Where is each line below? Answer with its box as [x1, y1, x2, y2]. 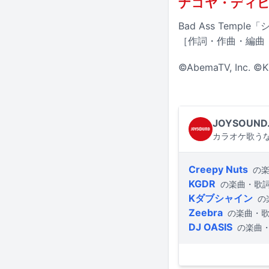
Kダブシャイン [189, 192, 253, 205]
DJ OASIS [189, 221, 232, 234]
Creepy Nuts [189, 163, 248, 176]
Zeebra [189, 207, 223, 219]
